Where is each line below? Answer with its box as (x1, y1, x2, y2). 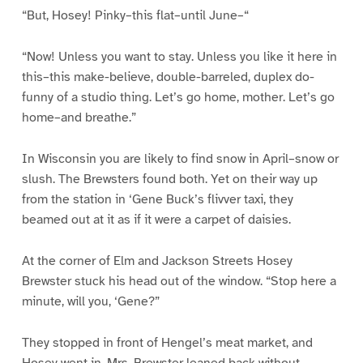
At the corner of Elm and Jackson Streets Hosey (21, 252, 293, 269)
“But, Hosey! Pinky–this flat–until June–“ (21, 7, 249, 24)
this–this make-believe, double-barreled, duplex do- (21, 69, 314, 86)
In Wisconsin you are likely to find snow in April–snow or (21, 151, 339, 167)
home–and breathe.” (21, 109, 136, 126)
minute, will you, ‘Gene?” (21, 293, 160, 310)
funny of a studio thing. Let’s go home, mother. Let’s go (21, 89, 335, 106)
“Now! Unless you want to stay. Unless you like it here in (21, 49, 337, 66)
